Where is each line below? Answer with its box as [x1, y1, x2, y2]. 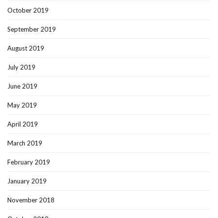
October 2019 [7, 6, 49, 15]
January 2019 [7, 177, 47, 185]
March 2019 [7, 139, 42, 147]
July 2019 [7, 63, 36, 72]
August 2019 [7, 44, 44, 53]
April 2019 [7, 120, 38, 128]
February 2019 [7, 158, 50, 166]
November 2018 [7, 196, 54, 204]
